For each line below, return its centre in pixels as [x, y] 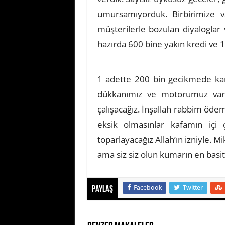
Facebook [147, 187]
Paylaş [102, 189]
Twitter [193, 187]
